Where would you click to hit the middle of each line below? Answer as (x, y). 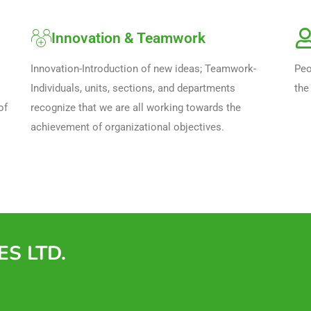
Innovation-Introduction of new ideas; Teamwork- (143, 68)
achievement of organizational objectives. (127, 127)
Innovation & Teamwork (128, 38)
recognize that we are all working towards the (135, 107)
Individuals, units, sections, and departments (133, 88)
